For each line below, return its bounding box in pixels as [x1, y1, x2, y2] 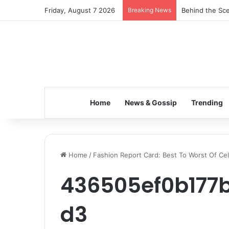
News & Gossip [124, 98, 177, 107]
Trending [191, 98, 223, 107]
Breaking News [128, 6, 171, 14]
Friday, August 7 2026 [44, 6, 115, 14]
